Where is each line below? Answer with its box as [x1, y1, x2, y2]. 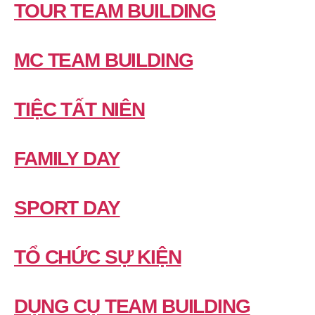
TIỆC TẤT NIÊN [14, 98, 145, 120]
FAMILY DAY [14, 147, 120, 169]
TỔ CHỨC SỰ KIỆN [14, 245, 181, 268]
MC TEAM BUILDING [14, 49, 193, 71]
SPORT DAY [14, 196, 120, 219]
